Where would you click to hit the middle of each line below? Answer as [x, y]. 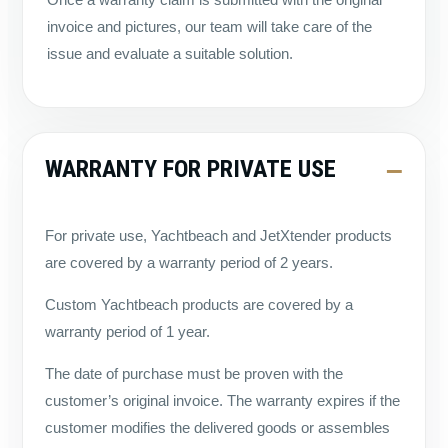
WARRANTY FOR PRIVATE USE [190, 169]
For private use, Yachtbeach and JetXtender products [218, 236]
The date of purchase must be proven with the [194, 374]
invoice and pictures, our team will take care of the [209, 27]
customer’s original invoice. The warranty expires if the [222, 401]
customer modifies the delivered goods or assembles [217, 428]
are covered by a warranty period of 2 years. [189, 263]
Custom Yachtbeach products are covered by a [199, 305]
